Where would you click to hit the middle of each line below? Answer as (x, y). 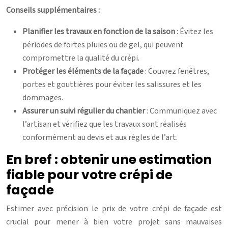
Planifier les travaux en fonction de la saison (99, 31)
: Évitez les (195, 31)
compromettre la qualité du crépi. (81, 58)
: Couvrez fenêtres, (177, 71)
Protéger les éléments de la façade (84, 71)
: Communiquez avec (182, 111)
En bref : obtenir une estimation (109, 159)
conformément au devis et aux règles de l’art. (100, 137)
